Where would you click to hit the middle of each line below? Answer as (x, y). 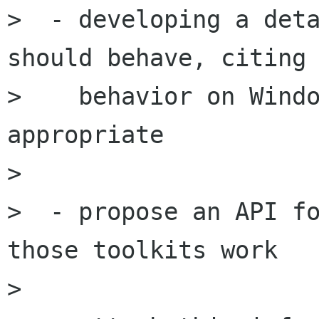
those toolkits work (142, 250)
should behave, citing (157, 58)
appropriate (85, 135)
